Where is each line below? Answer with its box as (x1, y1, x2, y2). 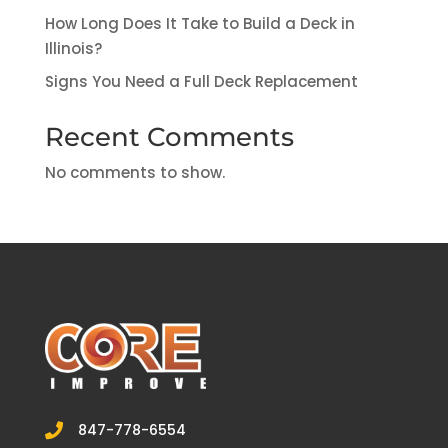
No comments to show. (44, 161, 225, 183)
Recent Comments (44, 120, 294, 153)
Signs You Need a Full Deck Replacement (44, 70, 358, 92)
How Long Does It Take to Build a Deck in (44, 13, 355, 34)
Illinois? (44, 38, 102, 59)
